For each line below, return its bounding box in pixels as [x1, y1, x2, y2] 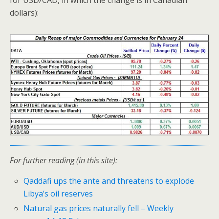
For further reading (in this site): [10, 154, 117, 166]
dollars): [10, 7, 39, 19]
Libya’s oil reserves [23, 188, 93, 199]
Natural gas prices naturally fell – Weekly [23, 202, 174, 214]
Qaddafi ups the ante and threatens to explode [23, 175, 195, 186]
